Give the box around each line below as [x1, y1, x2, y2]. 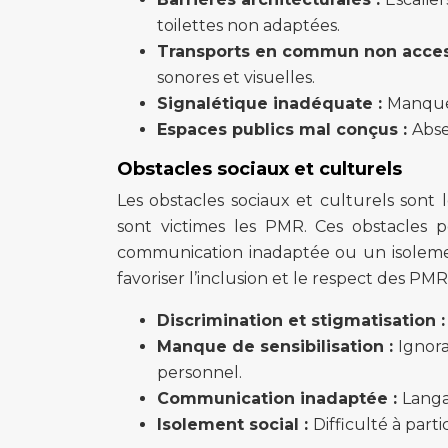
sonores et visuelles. [157, 68, 315, 87]
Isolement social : [157, 415, 313, 434]
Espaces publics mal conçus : [157, 120, 412, 139]
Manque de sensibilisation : [157, 337, 398, 356]
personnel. [157, 363, 242, 382]
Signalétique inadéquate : [157, 94, 387, 113]
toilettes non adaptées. [157, 16, 340, 35]
